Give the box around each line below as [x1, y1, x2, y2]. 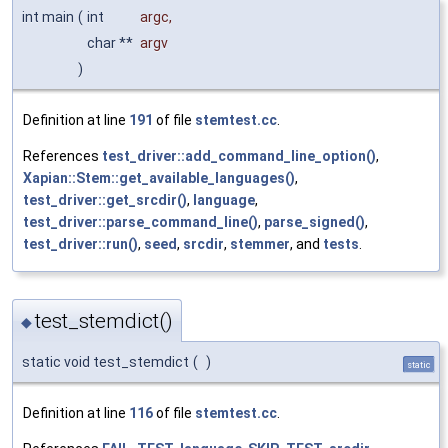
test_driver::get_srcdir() [23, 191, 187, 208]
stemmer [230, 235, 290, 252]
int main [22, 8, 74, 25]
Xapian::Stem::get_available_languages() [23, 169, 295, 186]
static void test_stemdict [22, 354, 189, 371]
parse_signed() [264, 213, 365, 230]
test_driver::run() [23, 235, 138, 252]
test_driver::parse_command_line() [23, 213, 258, 230]
